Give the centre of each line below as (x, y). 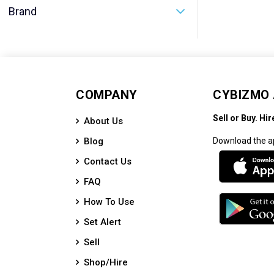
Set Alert (102, 222)
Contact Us (108, 161)
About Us (103, 121)
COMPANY (107, 95)
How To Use (109, 202)
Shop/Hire (106, 262)
